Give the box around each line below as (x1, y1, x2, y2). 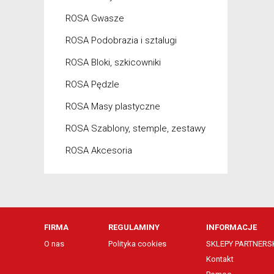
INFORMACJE (206, 223, 257, 232)
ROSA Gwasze (65, 13, 124, 24)
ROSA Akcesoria (65, 145, 132, 156)
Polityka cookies (108, 239, 166, 248)
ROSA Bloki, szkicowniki (65, 57, 161, 68)
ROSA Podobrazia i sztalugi (65, 35, 177, 46)
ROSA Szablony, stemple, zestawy (65, 123, 206, 134)
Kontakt (206, 254, 234, 264)
